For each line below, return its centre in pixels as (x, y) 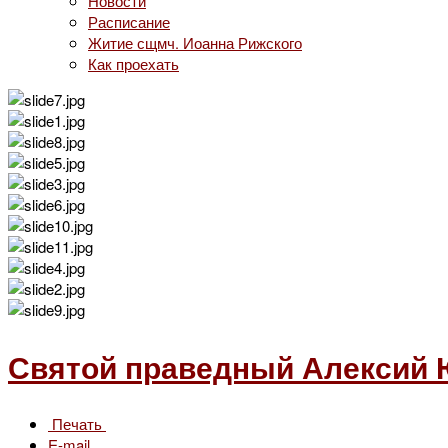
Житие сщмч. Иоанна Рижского (195, 42)
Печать (77, 423)
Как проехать (133, 63)
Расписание (129, 21)
